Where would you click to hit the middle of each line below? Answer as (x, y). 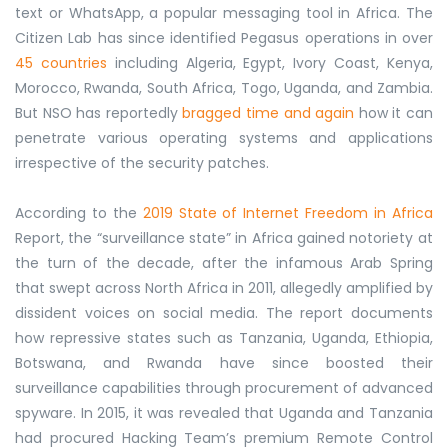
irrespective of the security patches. (142, 162)
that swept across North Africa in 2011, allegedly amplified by (224, 287)
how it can (394, 112)
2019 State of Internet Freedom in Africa (288, 212)
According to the (79, 212)
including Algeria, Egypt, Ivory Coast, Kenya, (270, 62)
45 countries (61, 62)
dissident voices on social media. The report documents (224, 312)
